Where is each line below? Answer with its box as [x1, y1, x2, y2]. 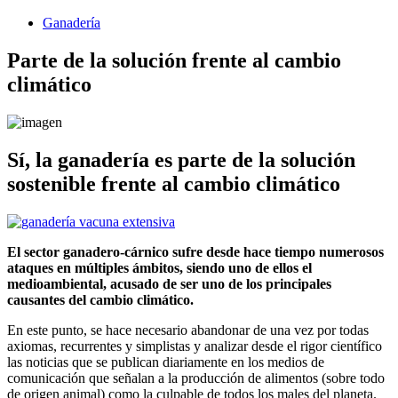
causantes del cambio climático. [7, 291, 194, 307]
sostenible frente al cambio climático [7, 171, 340, 195]
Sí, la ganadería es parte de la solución [7, 147, 355, 171]
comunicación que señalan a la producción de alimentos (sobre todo [7, 370, 385, 386]
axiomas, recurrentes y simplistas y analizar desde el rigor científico [7, 338, 382, 354]
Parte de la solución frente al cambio [7, 48, 341, 72]
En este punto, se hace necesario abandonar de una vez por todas [7, 322, 369, 338]
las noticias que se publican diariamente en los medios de [7, 354, 324, 370]
